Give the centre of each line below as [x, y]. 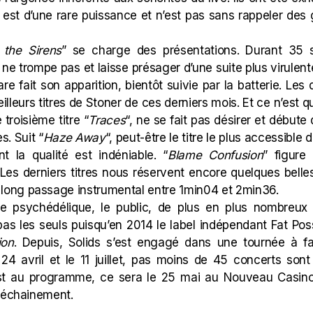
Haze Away [74, 138]
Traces [107, 120]
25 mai [181, 277]
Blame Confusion [216, 155]
